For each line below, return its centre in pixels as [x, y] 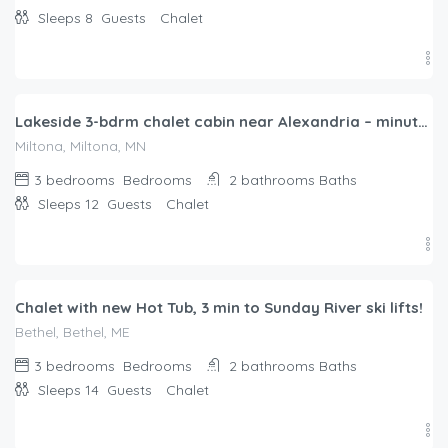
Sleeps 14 [70, 390]
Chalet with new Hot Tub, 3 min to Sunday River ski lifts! [219, 308]
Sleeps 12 [70, 204]
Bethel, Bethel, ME [72, 332]
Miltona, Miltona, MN [80, 146]
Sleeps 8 [67, 18]
